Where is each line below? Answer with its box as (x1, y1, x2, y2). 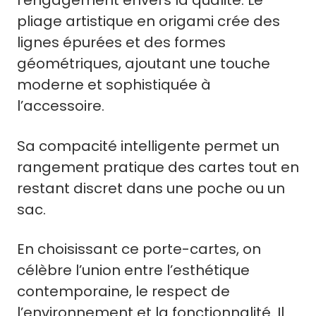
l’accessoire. (17, 96, 104, 116)
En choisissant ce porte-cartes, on (17, 239, 261, 260)
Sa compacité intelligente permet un (17, 135, 279, 156)
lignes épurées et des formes (17, 32, 226, 53)
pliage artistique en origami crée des (17, 11, 280, 32)
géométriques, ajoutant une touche (17, 54, 270, 74)
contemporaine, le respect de (17, 281, 230, 302)
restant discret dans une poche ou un (17, 178, 285, 198)
